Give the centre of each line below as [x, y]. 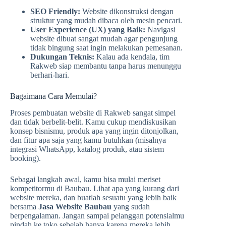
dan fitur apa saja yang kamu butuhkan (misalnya [88, 140]
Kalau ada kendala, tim [132, 57]
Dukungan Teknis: [62, 57]
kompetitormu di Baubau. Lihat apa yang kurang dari [95, 188]
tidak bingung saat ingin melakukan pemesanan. [106, 48]
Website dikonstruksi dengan [127, 12]
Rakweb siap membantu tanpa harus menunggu [106, 66]
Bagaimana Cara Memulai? [53, 96]
